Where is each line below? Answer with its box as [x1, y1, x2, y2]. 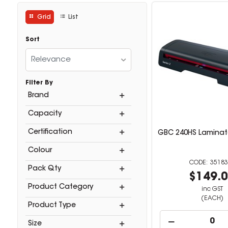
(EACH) [201, 195, 223, 202]
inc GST [201, 186, 223, 192]
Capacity [27, 110, 62, 118]
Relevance [31, 56, 71, 64]
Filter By [25, 80, 53, 86]
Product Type [27, 202, 76, 209]
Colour [27, 147, 52, 154]
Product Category [27, 184, 93, 191]
